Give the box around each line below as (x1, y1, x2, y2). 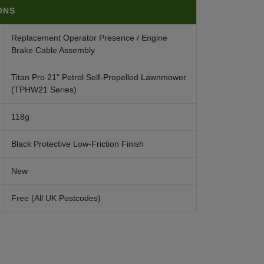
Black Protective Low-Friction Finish (11, 139, 144, 148)
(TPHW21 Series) (11, 85, 77, 94)
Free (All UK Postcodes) (11, 193, 101, 203)
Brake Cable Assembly (11, 45, 95, 55)
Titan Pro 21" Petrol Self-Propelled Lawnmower (11, 72, 186, 82)
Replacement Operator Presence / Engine (11, 33, 167, 42)
